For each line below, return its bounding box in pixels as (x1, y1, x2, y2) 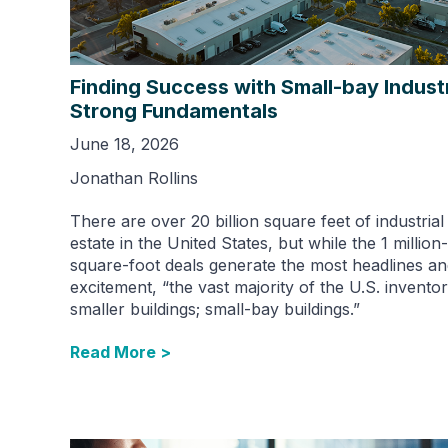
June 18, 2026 (70, 133, 179, 154)
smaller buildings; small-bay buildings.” (70, 298, 360, 319)
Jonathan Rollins (70, 167, 198, 188)
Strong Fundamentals (70, 98, 278, 123)
